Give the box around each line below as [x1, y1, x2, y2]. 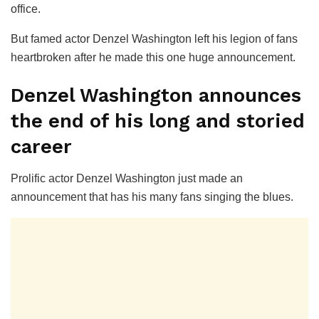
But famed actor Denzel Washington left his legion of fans [11, 32, 298, 45]
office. [11, 2, 41, 15]
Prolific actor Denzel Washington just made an [11, 172, 243, 185]
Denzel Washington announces [11, 84, 301, 108]
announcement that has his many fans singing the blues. [11, 191, 293, 204]
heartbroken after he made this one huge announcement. [11, 51, 296, 63]
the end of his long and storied [11, 110, 305, 133]
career [11, 135, 72, 159]
